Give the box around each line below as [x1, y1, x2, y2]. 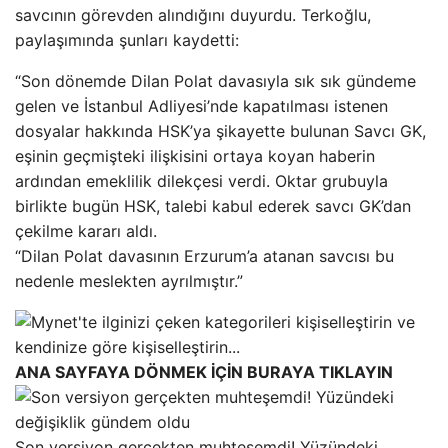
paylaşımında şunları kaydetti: [15, 29, 239, 50]
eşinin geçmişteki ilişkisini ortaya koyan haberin [15, 145, 375, 166]
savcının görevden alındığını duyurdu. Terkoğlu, [15, 4, 371, 25]
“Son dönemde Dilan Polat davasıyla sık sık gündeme [15, 70, 416, 91]
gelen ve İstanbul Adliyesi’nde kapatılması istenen [15, 95, 388, 116]
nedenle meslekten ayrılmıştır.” [15, 270, 243, 291]
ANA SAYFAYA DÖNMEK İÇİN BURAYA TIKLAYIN [15, 361, 393, 382]
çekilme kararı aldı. [15, 220, 157, 241]
